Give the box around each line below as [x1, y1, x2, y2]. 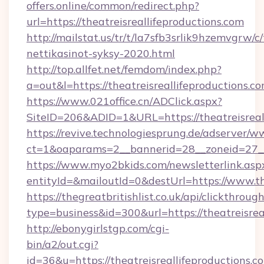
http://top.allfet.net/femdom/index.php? [27, 62, 222, 76]
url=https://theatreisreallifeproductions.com [27, 15, 244, 28]
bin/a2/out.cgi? [27, 237, 98, 251]
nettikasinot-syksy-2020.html [27, 47, 175, 60]
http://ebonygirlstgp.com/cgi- [27, 222, 169, 235]
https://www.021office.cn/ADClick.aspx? [27, 94, 222, 108]
